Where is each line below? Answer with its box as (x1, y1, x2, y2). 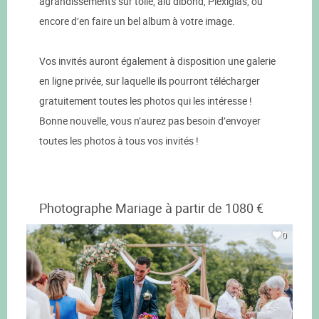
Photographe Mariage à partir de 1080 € (39, 200, 263, 217)
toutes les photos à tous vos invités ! (39, 134, 199, 148)
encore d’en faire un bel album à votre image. (39, 14, 235, 28)
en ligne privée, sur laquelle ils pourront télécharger (39, 74, 260, 88)
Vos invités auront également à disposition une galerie (39, 54, 276, 68)
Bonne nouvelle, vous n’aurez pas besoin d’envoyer (39, 114, 261, 128)
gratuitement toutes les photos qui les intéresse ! (39, 94, 252, 108)
